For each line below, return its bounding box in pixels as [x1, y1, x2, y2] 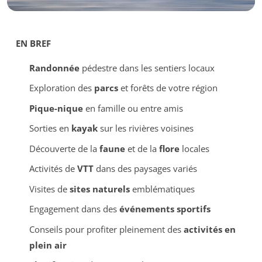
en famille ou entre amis [82, 102, 183, 114]
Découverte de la [29, 142, 99, 154]
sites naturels [69, 182, 130, 195]
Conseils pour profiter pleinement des [29, 223, 184, 235]
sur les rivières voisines [97, 122, 194, 135]
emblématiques [129, 182, 195, 195]
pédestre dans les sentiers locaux [79, 61, 215, 74]
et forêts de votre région [118, 82, 218, 94]
